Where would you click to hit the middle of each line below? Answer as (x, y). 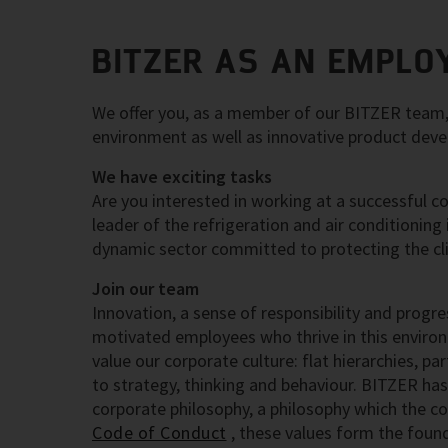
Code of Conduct (159, 432)
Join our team (145, 288)
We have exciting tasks (182, 176)
